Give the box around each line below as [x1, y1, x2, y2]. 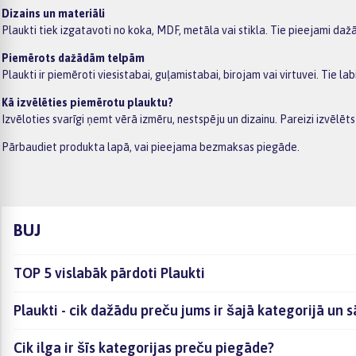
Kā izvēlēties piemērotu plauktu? [2, 95, 173, 109]
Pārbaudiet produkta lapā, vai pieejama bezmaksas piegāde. [2, 140, 300, 153]
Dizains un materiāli [2, 6, 105, 20]
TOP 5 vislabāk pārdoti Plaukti [14, 264, 205, 281]
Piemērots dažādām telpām [2, 51, 145, 64]
